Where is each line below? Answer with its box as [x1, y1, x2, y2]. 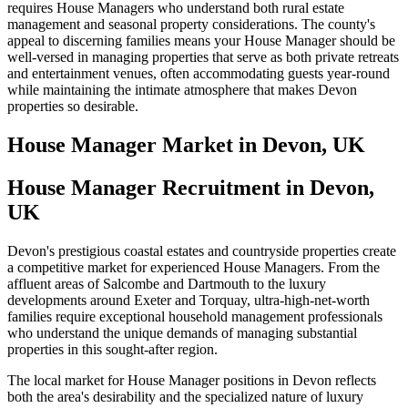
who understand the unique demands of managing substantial [7, 324, 357, 341]
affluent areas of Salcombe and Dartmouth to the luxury [7, 275, 326, 291]
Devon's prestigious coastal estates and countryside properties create [7, 242, 396, 259]
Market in [157, 133, 262, 158]
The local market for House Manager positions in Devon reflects [7, 372, 376, 388]
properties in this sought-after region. [7, 341, 218, 357]
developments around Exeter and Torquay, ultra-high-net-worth [7, 291, 370, 308]
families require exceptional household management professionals [7, 308, 382, 324]
